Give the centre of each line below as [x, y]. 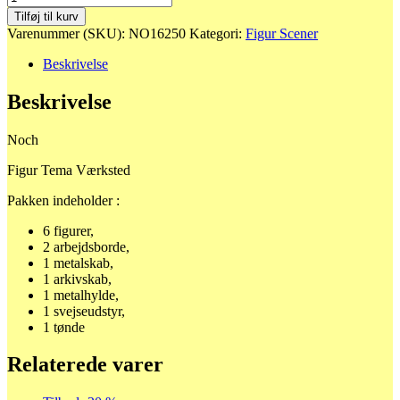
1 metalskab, [78, 262]
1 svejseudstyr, [84, 311]
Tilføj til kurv [46, 16]
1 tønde [64, 327]
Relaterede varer [85, 365]
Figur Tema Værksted [69, 170]
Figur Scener [282, 33]
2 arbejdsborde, [86, 246]
